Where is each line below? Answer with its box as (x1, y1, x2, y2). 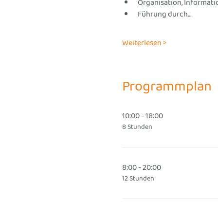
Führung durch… (137, 7, 192, 21)
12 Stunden (122, 173, 154, 184)
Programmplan (122, 74, 212, 99)
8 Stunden (122, 121, 152, 133)
